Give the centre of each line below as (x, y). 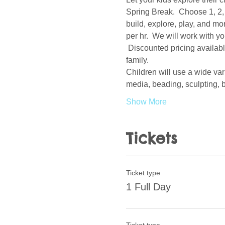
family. (139, 60)
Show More (146, 102)
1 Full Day (148, 187)
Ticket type (143, 173)
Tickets (151, 138)
